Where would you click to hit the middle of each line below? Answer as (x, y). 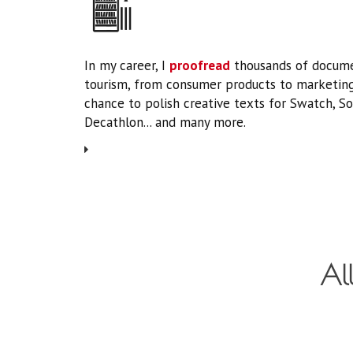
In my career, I (127, 65)
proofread (200, 65)
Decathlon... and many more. (165, 122)
